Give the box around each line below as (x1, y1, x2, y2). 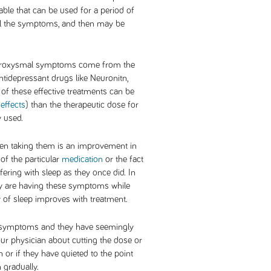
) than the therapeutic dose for (25, 100, 139, 109)
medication (62, 154, 103, 164)
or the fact (103, 154, 143, 164)
